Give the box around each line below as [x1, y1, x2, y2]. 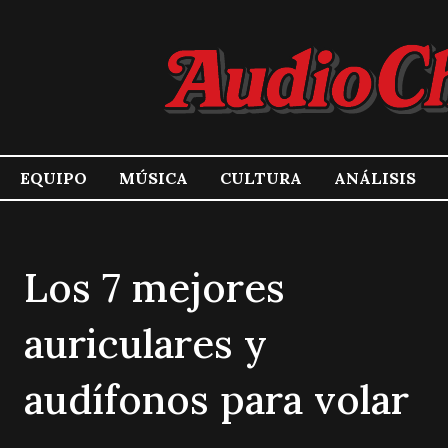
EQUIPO [20, 168, 87, 188]
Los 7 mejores [24, 262, 285, 313]
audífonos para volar [24, 374, 409, 425]
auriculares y [24, 318, 267, 369]
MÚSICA [119, 168, 188, 188]
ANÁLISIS [334, 168, 416, 188]
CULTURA [220, 168, 302, 188]
